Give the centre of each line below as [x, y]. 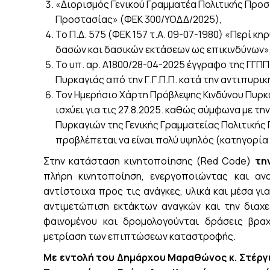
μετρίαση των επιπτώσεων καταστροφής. [140, 236]
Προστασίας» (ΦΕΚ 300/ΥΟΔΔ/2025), [139, 19]
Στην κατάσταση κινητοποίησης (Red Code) [149, 161]
